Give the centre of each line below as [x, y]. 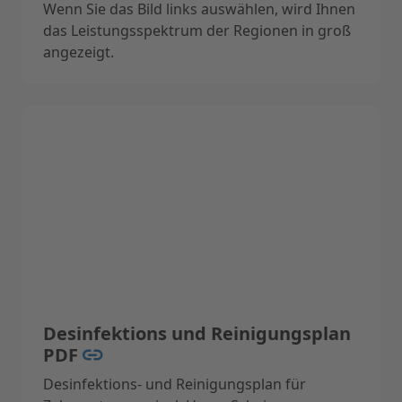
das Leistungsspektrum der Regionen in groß [197, 31]
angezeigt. [79, 52]
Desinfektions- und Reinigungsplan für [175, 384]
